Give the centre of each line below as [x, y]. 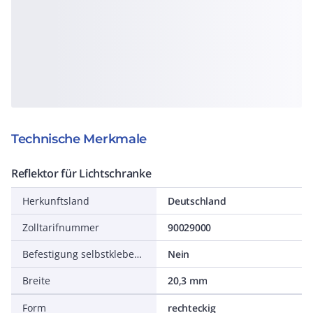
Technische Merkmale [79, 139]
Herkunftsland [56, 201]
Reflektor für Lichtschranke [81, 173]
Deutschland [197, 201]
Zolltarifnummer [61, 227]
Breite [36, 281]
